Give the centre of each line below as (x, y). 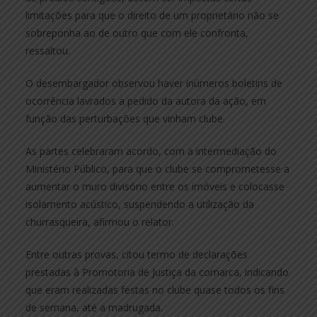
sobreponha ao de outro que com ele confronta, (137, 33)
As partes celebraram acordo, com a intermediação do (151, 151)
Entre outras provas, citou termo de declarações (137, 254)
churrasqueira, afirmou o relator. (100, 221)
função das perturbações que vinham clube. (125, 118)
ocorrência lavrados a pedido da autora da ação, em (146, 100)
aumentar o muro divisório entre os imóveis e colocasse (155, 186)
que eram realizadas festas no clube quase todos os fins (155, 289)
